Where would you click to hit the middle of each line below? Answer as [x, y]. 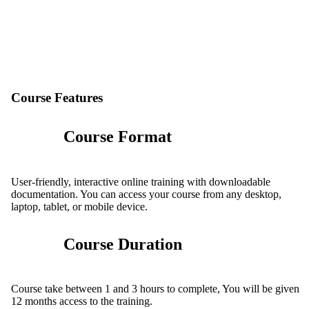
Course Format [118, 136]
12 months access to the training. [82, 301]
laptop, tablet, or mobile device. [79, 206]
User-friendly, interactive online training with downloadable [141, 181]
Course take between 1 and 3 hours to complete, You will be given [155, 289]
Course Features [57, 97]
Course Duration [123, 244]
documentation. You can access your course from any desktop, [146, 194]
